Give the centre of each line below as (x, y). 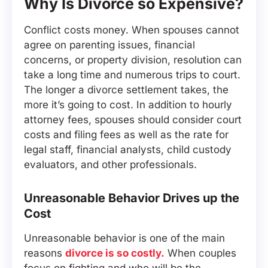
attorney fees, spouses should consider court (133, 120)
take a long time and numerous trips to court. (132, 75)
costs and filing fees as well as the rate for (126, 135)
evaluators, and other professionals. (110, 165)
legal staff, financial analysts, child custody (128, 150)
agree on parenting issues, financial (109, 45)
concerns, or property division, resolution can (133, 60)
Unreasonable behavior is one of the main (124, 238)
